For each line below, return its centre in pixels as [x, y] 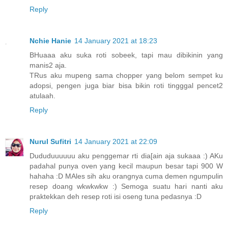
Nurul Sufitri [50, 141]
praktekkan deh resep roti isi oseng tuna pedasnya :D [116, 196]
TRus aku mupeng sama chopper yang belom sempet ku [126, 75]
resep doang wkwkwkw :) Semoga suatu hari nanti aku [126, 186]
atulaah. [42, 95]
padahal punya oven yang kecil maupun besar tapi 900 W [126, 166]
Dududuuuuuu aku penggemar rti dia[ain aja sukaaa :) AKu [126, 155]
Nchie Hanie [50, 40]
